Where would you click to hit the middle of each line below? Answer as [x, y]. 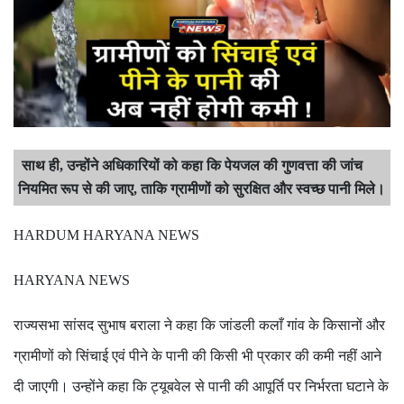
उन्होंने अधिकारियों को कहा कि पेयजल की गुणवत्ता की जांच [215, 165]
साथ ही [39, 165]
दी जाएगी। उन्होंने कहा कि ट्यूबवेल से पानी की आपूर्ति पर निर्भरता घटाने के [201, 386]
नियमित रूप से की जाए [76, 189]
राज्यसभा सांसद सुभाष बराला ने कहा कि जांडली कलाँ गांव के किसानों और [199, 325]
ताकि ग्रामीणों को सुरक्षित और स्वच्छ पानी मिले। [263, 189]
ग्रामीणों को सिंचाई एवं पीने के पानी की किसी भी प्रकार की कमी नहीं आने [197, 356]
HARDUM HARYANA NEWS [106, 235]
